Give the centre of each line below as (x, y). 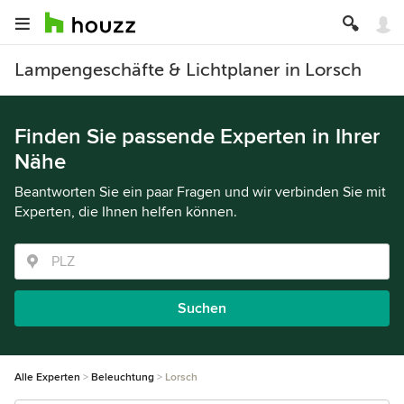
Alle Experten (47, 377)
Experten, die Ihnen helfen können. (126, 212)
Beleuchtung (123, 377)
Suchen (202, 308)
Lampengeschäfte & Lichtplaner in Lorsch (188, 70)
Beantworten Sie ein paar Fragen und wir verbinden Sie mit (200, 192)
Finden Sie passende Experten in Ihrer (197, 137)
